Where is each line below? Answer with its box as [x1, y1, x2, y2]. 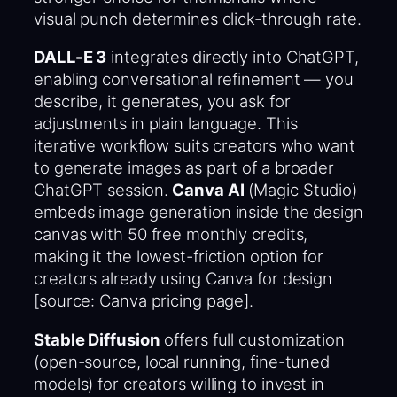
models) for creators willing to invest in [34, 373, 324, 393]
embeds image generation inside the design [34, 202, 363, 222]
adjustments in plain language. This [34, 113, 298, 134]
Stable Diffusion [34, 329, 160, 349]
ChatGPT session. [34, 180, 173, 200]
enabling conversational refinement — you [34, 69, 354, 90]
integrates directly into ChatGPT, [106, 47, 359, 67]
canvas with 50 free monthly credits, [34, 224, 308, 245]
